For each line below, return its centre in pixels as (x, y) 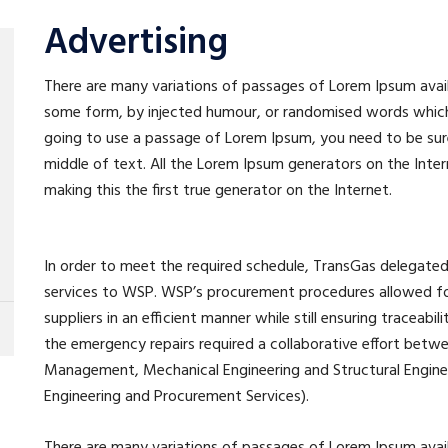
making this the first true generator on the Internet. (218, 191)
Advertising (136, 44)
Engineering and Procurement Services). (176, 397)
